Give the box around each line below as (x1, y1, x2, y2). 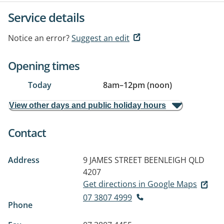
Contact (8, 125, 46, 140)
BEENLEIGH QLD (144, 154, 204, 165)
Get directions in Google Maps (83, 178, 197, 189)
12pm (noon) (123, 79, 172, 90)
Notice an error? (8, 32, 69, 43)
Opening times (8, 58, 79, 73)
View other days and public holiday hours (9, 101, 166, 109)
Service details (8, 9, 84, 25)
